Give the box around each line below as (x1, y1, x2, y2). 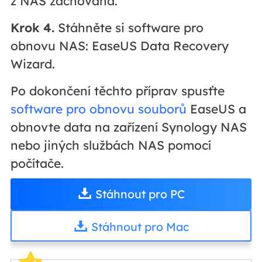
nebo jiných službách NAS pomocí (10, 137, 211, 153)
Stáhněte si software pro (54, 19, 204, 35)
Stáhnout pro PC (95, 186, 185, 201)
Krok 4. (10, 19, 54, 35)
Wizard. (10, 56, 55, 71)
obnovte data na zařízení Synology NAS (10, 119, 247, 135)
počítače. (10, 155, 64, 171)
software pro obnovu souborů (10, 101, 187, 116)
